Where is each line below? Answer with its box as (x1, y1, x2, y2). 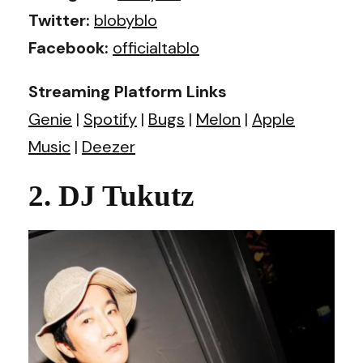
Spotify (83, 108, 137, 130)
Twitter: (28, 9, 90, 31)
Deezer (82, 135, 135, 157)
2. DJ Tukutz (28, 178, 194, 212)
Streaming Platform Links (28, 80, 227, 102)
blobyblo (94, 9, 157, 31)
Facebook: (28, 36, 109, 58)
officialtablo (113, 36, 199, 58)
